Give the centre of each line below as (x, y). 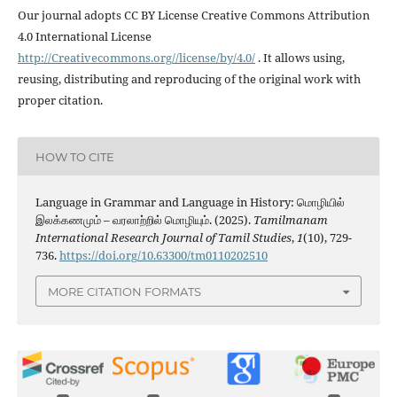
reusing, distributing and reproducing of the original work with (189, 79)
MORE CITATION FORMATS (125, 291)
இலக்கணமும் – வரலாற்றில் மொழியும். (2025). (144, 220)
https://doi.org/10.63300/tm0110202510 (163, 256)
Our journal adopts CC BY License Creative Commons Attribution (193, 16)
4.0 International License (84, 37)
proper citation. (60, 101)
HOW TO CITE (74, 156)
